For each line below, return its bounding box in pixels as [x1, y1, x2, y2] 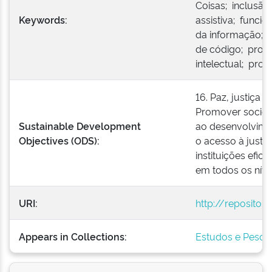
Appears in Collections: [19, 229, 127, 243]
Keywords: [19, 13, 70, 26]
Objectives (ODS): [19, 134, 102, 147]
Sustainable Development [19, 119, 141, 132]
